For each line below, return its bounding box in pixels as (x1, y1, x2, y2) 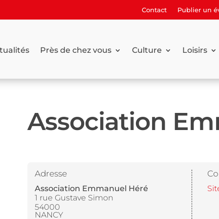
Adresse (34, 169, 67, 179)
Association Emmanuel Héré (34, 184, 148, 194)
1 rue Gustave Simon (34, 193, 113, 203)
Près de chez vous (40, 45, 111, 55)
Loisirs (182, 45, 207, 55)
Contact (142, 6, 167, 14)
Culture (131, 45, 162, 55)
